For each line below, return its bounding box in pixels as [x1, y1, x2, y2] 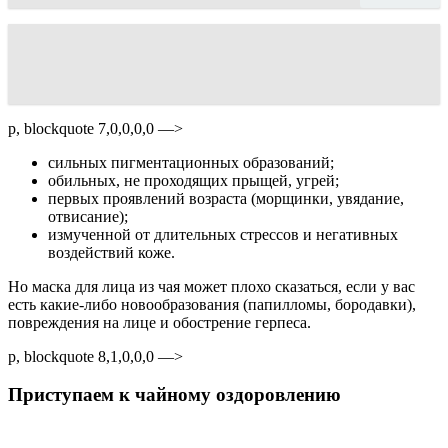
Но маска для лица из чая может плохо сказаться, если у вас [8, 277, 415, 295]
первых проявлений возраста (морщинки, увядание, [48, 189, 404, 207]
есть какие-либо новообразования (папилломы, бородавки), [8, 295, 416, 313]
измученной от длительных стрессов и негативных [48, 225, 398, 243]
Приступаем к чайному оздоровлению [8, 384, 341, 406]
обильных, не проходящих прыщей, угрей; [48, 171, 339, 189]
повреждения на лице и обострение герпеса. [8, 313, 311, 331]
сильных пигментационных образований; [48, 153, 334, 171]
